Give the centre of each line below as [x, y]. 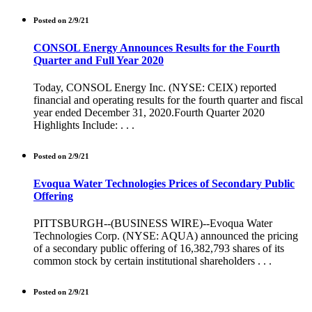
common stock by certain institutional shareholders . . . [153, 261]
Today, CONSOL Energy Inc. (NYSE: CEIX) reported [155, 87]
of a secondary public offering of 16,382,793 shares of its [159, 249]
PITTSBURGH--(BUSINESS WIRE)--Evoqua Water [153, 224]
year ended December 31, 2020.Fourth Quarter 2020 [149, 112]
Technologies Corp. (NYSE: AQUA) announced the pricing [166, 236]
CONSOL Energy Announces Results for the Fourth [157, 47]
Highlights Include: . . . [84, 125]
